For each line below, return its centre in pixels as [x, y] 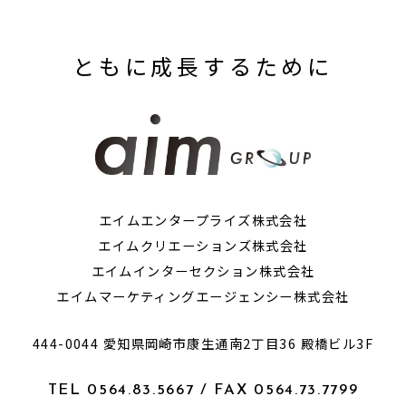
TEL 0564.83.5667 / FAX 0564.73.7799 [203, 390]
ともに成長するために [203, 66]
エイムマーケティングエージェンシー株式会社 [203, 296]
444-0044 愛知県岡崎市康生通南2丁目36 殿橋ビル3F [203, 343]
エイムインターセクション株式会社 [203, 271]
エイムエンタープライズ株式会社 [203, 220]
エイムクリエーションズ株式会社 [203, 246]
